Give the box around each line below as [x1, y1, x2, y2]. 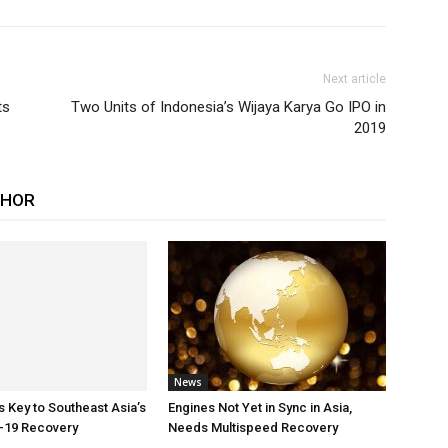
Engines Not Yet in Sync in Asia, [168, 400, 352, 415]
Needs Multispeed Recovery [168, 420, 338, 435]
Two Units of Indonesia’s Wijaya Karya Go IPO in [71, 98, 386, 116]
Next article [323, 72, 386, 86]
